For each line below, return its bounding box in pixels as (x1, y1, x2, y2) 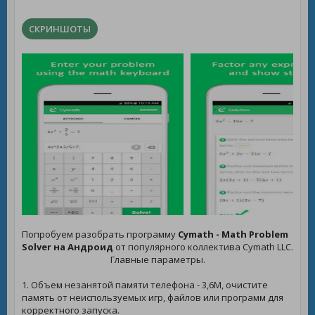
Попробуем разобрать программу (22, 228, 178, 240)
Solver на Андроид (22, 240, 113, 253)
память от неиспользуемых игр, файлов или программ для (22, 291, 283, 304)
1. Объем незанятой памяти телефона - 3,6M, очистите (22, 278, 268, 291)
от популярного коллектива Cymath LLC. (113, 240, 293, 253)
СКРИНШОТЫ (29, 22, 91, 35)
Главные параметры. (110, 253, 205, 266)
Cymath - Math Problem (178, 228, 288, 240)
